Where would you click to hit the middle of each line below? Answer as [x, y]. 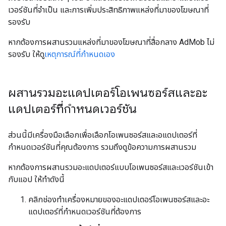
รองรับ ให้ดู [26, 54]
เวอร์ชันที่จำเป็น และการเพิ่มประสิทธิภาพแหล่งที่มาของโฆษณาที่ [108, 10]
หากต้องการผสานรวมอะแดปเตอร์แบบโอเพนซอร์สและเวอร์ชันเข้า [111, 167]
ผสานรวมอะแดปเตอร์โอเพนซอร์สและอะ [108, 93]
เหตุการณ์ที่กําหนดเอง [80, 54]
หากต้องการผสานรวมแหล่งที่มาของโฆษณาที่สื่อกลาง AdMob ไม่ [111, 42]
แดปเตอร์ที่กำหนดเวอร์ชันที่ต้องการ [85, 212]
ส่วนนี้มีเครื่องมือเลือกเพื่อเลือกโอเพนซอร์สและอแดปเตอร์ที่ [103, 135]
